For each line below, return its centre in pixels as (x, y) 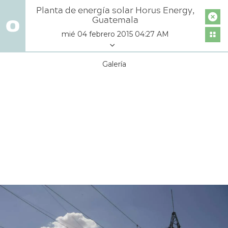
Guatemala (115, 20)
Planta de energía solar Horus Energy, (115, 10)
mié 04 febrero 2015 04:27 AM (115, 34)
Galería (114, 64)
